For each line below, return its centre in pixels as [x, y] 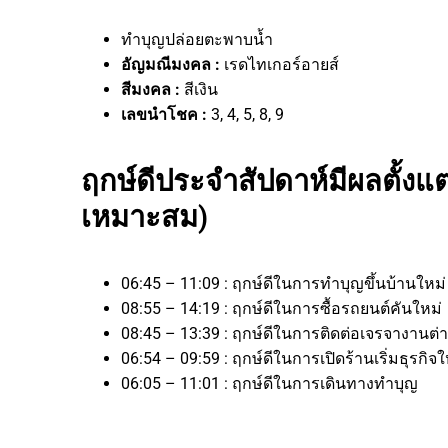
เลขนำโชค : [166, 114]
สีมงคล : [152, 89]
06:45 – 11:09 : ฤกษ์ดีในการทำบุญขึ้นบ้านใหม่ [283, 283]
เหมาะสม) [144, 216]
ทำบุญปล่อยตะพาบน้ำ [197, 39]
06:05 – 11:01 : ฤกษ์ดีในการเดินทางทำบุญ [269, 383]
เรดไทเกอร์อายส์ [281, 64]
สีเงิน [201, 89]
